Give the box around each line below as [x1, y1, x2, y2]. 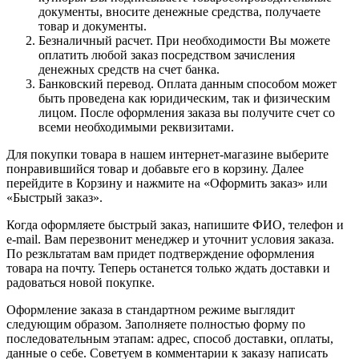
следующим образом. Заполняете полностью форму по [6, 317, 305, 331]
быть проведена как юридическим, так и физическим [38, 91, 330, 105]
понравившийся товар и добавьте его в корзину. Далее [6, 161, 304, 175]
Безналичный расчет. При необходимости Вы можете [38, 33, 330, 47]
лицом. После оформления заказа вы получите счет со [38, 105, 335, 119]
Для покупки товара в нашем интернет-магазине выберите [6, 147, 329, 161]
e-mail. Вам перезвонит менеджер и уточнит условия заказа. [6, 232, 334, 246]
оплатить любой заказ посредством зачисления [38, 47, 295, 62]
